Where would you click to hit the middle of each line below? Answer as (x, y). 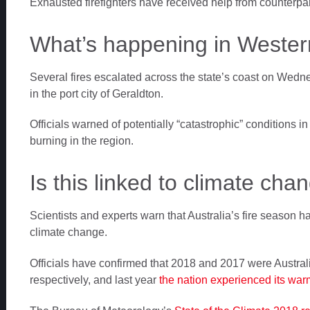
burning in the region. (81, 141)
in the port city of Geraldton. (96, 93)
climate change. (68, 232)
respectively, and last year (94, 280)
